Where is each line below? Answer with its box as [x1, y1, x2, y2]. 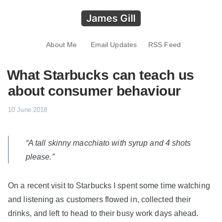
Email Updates [90, 40, 137, 49]
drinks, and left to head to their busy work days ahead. [8, 208, 199, 218]
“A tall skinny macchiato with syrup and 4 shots [25, 138, 191, 147]
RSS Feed [148, 40, 181, 49]
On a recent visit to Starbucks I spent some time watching [8, 180, 210, 190]
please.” [25, 152, 55, 161]
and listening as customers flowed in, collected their [8, 194, 191, 204]
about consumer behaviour [8, 83, 181, 99]
